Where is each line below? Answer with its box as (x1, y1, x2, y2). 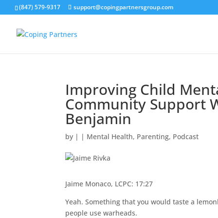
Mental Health (87, 132, 133, 141)
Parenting (137, 132, 169, 141)
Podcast (173, 132, 199, 141)
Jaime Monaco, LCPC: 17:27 (65, 179, 153, 188)
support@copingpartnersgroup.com (73, 3, 173, 11)
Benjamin (65, 109, 132, 128)
